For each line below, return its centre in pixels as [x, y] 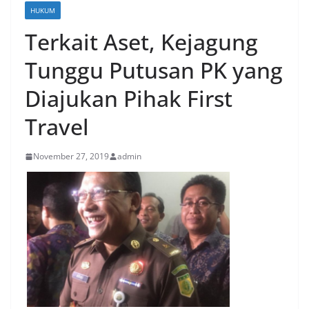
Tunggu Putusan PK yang [154, 70]
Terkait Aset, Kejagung [141, 42]
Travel [57, 127]
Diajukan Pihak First [129, 99]
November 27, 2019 [71, 157]
